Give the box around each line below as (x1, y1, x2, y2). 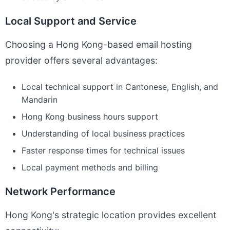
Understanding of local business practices (22, 128, 185, 139)
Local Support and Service (5, 15, 137, 27)
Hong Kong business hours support (22, 111, 158, 122)
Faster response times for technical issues (22, 145, 185, 156)
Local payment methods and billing (22, 162, 158, 172)
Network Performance (5, 185, 116, 198)
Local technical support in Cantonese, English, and (22, 82, 218, 92)
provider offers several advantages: (5, 55, 158, 66)
